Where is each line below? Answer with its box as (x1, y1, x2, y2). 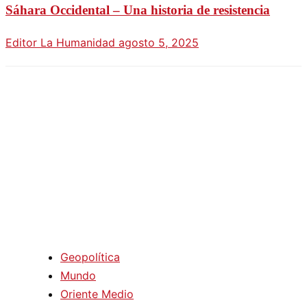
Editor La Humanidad (5, 35, 119, 49)
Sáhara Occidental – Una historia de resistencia (5, 3, 270, 18)
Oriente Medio (60, 286, 134, 301)
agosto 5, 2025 (119, 35, 199, 49)
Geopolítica (60, 249, 120, 264)
